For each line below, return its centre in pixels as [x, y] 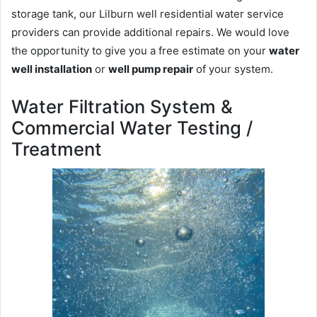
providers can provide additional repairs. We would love [150, 32]
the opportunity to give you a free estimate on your [140, 50]
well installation [52, 69]
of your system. [233, 69]
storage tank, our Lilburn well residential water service [148, 13]
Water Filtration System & [122, 106]
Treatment [57, 149]
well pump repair [151, 69]
